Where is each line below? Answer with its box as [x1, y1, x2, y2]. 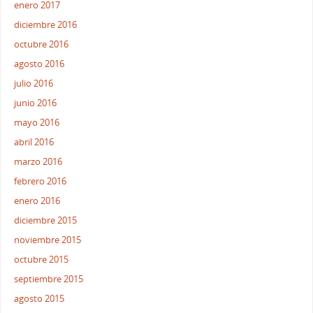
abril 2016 [14, 136, 54, 149]
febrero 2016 [14, 175, 67, 188]
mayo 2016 [14, 117, 60, 129]
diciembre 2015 [14, 214, 78, 227]
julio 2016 [14, 78, 54, 90]
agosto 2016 [14, 58, 65, 71]
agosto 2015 [14, 293, 65, 305]
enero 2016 [14, 195, 61, 208]
